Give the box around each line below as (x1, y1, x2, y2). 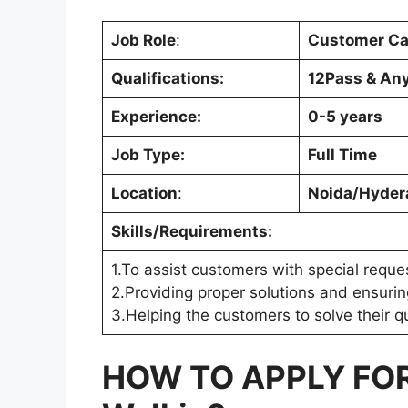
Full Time (307, 145, 377, 164)
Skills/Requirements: (110, 221, 272, 240)
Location (110, 183, 178, 202)
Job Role (110, 30, 176, 49)
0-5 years (307, 107, 382, 126)
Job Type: (110, 145, 185, 164)
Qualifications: (110, 68, 224, 87)
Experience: (110, 107, 201, 126)
